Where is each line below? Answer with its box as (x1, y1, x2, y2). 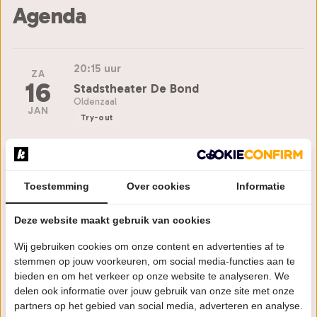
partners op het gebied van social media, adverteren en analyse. (14, 300, 303, 311)
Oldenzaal (74, 96, 117, 108)
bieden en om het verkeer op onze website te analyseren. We (14, 270, 289, 282)
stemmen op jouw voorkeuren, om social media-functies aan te (14, 255, 295, 267)
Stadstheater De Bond (74, 81, 199, 97)
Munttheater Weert (74, 216, 185, 232)
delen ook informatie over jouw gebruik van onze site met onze (14, 285, 294, 296)
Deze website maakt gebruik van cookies (14, 214, 211, 226)
